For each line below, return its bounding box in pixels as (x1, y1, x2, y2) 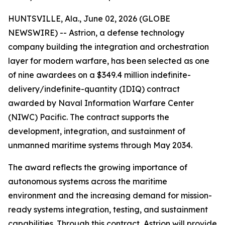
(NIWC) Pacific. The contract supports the (8, 112, 169, 122)
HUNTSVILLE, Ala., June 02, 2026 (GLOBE (8, 14, 170, 24)
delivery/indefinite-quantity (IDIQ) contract (8, 84, 180, 94)
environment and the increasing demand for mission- (8, 190, 212, 200)
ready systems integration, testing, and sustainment (8, 204, 208, 214)
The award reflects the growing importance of (8, 162, 187, 172)
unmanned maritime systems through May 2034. (8, 140, 192, 150)
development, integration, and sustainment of (8, 126, 185, 136)
